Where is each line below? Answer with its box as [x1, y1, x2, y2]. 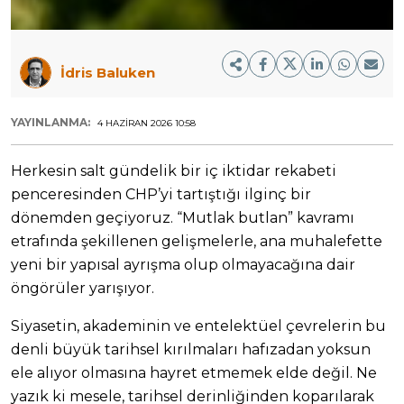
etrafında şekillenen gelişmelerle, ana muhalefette [11, 233, 382, 251]
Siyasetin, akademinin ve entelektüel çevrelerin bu [11, 317, 386, 335]
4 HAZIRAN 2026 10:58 [97, 117, 196, 130]
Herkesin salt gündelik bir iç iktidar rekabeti [11, 162, 336, 180]
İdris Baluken [60, 63, 155, 81]
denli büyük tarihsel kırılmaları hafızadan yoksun [11, 341, 371, 359]
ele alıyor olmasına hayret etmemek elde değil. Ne [11, 364, 377, 382]
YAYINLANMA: [11, 115, 93, 130]
